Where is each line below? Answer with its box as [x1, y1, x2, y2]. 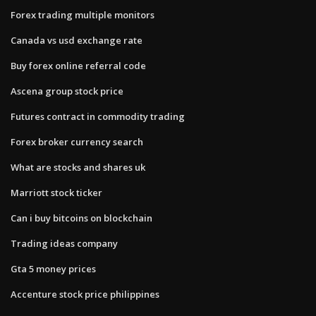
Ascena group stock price [11, 84, 123, 97]
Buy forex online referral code [11, 59, 146, 72]
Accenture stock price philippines [11, 287, 159, 300]
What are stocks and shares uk [11, 160, 145, 174]
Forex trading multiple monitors [11, 8, 154, 21]
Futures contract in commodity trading [11, 109, 185, 123]
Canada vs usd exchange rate [11, 33, 142, 47]
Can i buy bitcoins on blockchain [11, 211, 152, 224]
